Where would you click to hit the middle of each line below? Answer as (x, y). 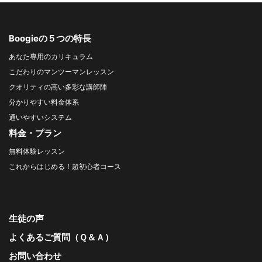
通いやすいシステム (40, 118)
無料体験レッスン (37, 151)
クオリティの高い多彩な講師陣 (58, 87)
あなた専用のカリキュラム (51, 57)
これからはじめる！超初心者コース (65, 167)
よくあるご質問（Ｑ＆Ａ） (61, 237)
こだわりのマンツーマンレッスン (61, 72)
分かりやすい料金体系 (44, 102)
